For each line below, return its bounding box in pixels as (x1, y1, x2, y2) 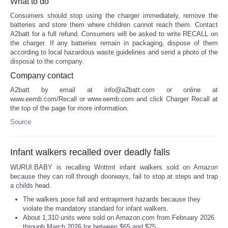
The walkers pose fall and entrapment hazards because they (23, 195, 201, 204)
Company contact (10, 71, 73, 80)
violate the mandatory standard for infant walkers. (23, 205, 168, 213)
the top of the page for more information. (10, 104, 129, 112)
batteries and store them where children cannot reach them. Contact (10, 21, 218, 29)
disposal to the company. (10, 58, 84, 66)
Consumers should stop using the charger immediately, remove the (10, 12, 218, 20)
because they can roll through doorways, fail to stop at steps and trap (10, 173, 218, 181)
